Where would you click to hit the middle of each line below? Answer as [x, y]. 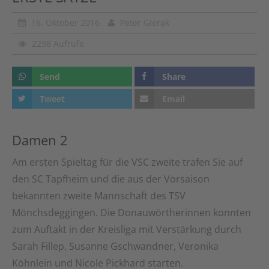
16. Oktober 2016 [65, 23]
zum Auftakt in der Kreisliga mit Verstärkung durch [127, 230]
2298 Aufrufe [57, 44]
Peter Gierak [144, 23]
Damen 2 [40, 140]
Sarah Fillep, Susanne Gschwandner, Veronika [115, 246]
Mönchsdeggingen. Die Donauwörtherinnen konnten [131, 213]
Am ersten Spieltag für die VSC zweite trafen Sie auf [127, 162]
